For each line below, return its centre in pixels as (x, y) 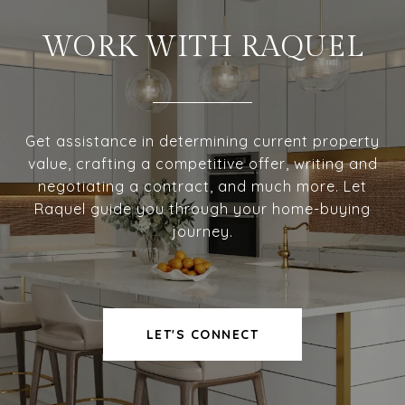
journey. (202, 232)
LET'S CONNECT (202, 335)
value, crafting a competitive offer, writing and (202, 164)
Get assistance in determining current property (202, 141)
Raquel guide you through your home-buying (202, 209)
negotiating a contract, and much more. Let (202, 187)
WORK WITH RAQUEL (202, 47)
